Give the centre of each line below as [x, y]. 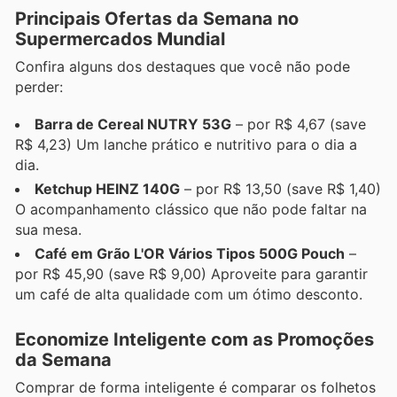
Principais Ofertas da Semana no [157, 19]
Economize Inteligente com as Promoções [195, 339]
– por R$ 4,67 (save [299, 125]
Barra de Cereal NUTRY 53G [133, 125]
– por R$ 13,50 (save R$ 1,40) [280, 189]
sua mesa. [48, 230]
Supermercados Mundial [120, 39]
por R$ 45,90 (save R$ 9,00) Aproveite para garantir [191, 274]
